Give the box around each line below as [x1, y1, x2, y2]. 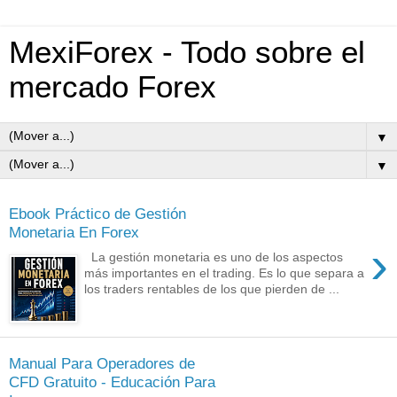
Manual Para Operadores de [9, 354, 195, 372]
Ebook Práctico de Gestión [9, 204, 186, 222]
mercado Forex [9, 70, 216, 104]
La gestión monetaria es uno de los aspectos [84, 250, 344, 265]
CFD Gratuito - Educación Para [9, 372, 215, 391]
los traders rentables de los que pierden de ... [84, 282, 340, 297]
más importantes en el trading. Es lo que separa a [84, 266, 365, 281]
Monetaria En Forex [9, 222, 139, 241]
